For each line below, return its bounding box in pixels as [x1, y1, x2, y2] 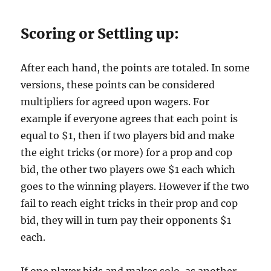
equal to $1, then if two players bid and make [21, 129, 235, 142]
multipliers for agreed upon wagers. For [21, 96, 210, 108]
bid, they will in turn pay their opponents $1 [21, 214, 232, 226]
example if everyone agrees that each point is [21, 113, 238, 125]
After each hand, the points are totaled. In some [21, 62, 250, 74]
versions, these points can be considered [21, 79, 215, 91]
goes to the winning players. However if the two [21, 180, 250, 192]
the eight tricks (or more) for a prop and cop [21, 146, 233, 158]
